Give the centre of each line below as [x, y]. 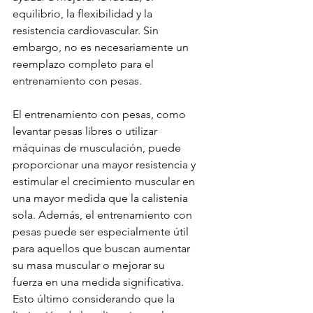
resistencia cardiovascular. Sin [87, 31]
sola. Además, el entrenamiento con [104, 215]
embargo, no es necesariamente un [102, 48]
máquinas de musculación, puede [98, 148]
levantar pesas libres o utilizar [86, 131]
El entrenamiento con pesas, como [101, 115]
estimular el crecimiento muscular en [105, 182]
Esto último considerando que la [95, 299]
